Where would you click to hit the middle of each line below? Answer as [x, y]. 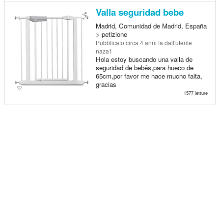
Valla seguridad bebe [139, 12]
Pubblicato [110, 42]
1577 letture [195, 93]
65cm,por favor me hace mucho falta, [149, 76]
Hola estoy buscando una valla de [144, 59]
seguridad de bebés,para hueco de [144, 67]
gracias [106, 84]
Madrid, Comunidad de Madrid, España [151, 26]
